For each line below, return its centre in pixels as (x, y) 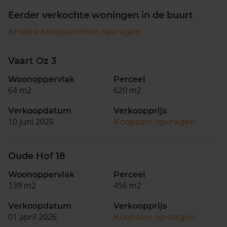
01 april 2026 (32, 217)
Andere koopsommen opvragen (74, 31)
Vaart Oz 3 (32, 61)
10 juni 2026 (31, 121)
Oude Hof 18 (37, 156)
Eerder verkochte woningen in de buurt (101, 15)
